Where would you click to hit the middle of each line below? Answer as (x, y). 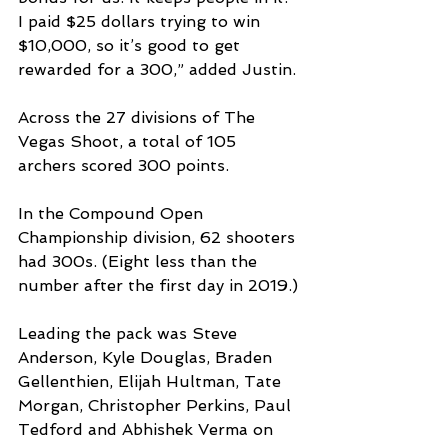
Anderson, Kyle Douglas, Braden (147, 358)
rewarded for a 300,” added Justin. (157, 70)
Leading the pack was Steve (130, 334)
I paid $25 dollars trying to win (141, 22)
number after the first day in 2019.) (158, 286)
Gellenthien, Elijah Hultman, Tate (152, 382)
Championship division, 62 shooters (159, 238)
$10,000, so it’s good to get (131, 46)
